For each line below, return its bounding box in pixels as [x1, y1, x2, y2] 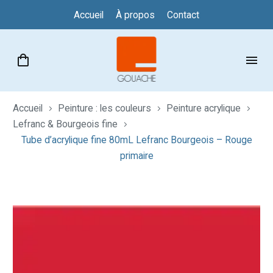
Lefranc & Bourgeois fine [13, 118, 118, 130]
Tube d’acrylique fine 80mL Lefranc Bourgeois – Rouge [21, 133, 252, 146]
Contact [167, 9, 199, 21]
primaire [119, 149, 154, 161]
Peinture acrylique [166, 102, 241, 114]
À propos [116, 9, 155, 21]
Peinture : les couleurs [58, 102, 151, 114]
